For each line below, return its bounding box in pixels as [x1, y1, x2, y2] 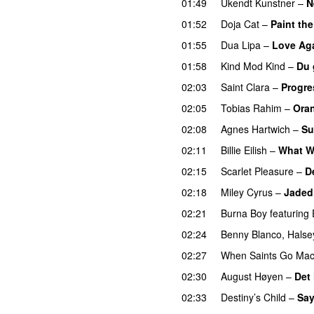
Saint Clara [221, 79, 270, 94]
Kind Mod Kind [221, 58, 285, 73]
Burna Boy [221, 205, 267, 220]
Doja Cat [221, 16, 259, 31]
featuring [270, 205, 309, 220]
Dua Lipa [221, 37, 261, 52]
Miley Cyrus [221, 184, 273, 199]
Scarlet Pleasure [221, 163, 294, 178]
